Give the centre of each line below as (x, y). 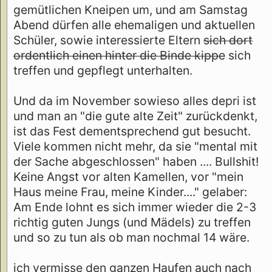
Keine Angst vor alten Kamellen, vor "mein (128, 177)
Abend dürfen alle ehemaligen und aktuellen (134, 25)
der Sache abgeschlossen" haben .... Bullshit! (136, 162)
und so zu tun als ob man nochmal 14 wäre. (131, 238)
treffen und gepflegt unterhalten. (103, 71)
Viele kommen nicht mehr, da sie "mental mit (135, 147)
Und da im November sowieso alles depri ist (135, 101)
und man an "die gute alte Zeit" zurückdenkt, (135, 116)
